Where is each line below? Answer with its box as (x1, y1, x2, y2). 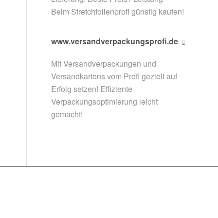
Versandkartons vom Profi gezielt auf (51, 71, 178, 82)
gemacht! (51, 109, 83, 120)
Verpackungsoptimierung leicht (51, 96, 158, 108)
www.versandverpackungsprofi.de (51, 36, 179, 47)
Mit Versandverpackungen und (51, 58, 157, 70)
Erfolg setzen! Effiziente (51, 83, 133, 95)
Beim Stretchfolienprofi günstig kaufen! (51, 6, 184, 18)
